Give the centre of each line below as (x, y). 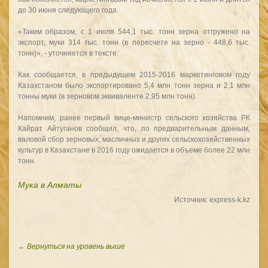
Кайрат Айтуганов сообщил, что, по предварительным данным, (134, 129)
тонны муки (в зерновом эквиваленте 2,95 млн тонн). (107, 96)
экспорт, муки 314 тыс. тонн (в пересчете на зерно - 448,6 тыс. (134, 42)
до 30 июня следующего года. (68, 10)
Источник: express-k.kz (212, 200)
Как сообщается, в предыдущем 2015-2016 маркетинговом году (134, 75)
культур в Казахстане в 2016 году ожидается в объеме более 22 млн (134, 150)
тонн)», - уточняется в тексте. (68, 53)
